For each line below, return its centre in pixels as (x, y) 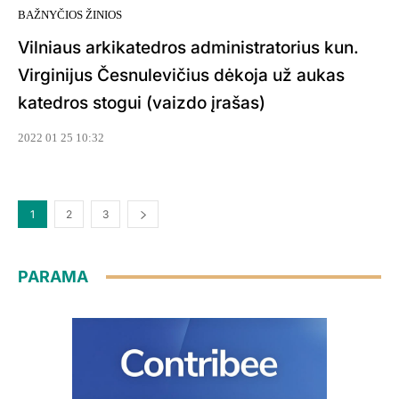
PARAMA (53, 277)
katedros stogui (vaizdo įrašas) (142, 103)
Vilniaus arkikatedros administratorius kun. (188, 48)
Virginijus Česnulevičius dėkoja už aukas (181, 76)
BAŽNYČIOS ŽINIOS (70, 15)
